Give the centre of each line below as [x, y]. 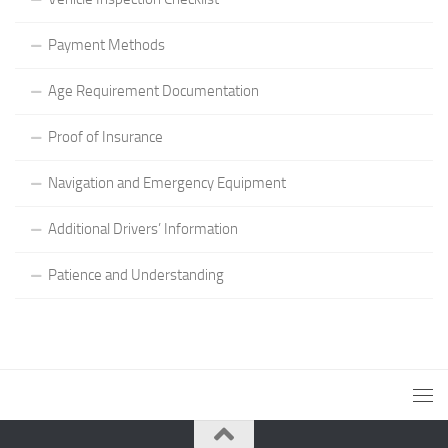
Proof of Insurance [105, 136]
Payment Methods [106, 44]
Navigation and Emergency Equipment [167, 182]
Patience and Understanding [136, 274]
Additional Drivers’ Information [143, 228]
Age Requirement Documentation [153, 90]
